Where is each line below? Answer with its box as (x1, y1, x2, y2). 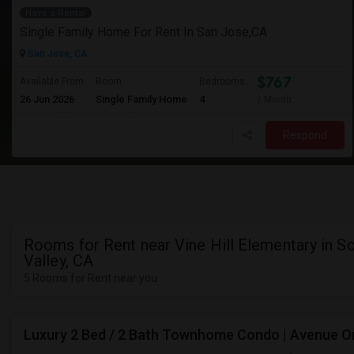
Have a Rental (25, 7, 87, 18)
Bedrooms (199, 76, 245, 87)
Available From (20, 76, 84, 87)
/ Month (257, 94, 292, 105)
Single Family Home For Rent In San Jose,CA (20, 24, 267, 40)
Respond (283, 129, 328, 141)
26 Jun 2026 (20, 93, 74, 105)
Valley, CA (24, 251, 93, 270)
